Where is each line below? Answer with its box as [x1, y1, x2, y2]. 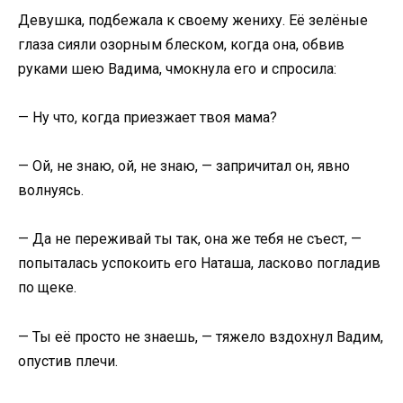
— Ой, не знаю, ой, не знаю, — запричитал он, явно [18, 157, 350, 175]
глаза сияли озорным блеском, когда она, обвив [18, 35, 345, 53]
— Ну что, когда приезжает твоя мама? [18, 108, 277, 126]
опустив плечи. [18, 352, 118, 370]
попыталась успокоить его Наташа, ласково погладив [18, 255, 381, 273]
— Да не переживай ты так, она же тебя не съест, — [18, 230, 362, 248]
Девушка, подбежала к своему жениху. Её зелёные [18, 11, 368, 29]
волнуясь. [18, 182, 84, 200]
